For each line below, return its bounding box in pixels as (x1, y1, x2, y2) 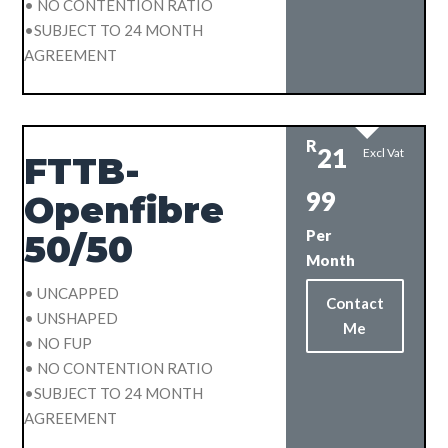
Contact (325, 293, 384, 312)
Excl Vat (362, 144, 404, 160)
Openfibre (24, 187, 225, 232)
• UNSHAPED (24, 308, 119, 327)
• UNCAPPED (24, 283, 120, 302)
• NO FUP (24, 333, 93, 352)
